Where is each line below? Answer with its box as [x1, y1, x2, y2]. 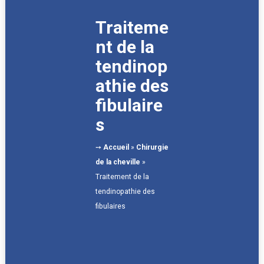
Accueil [103, 143, 129, 151]
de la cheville [95, 157, 140, 166]
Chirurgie [136, 143, 169, 151]
